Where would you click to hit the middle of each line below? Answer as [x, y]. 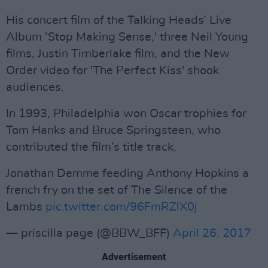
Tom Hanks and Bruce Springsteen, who [113, 130]
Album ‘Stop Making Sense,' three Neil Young [127, 37]
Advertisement [134, 257]
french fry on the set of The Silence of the [117, 190]
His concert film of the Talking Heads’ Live [119, 20]
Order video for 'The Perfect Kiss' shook [112, 71]
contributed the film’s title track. [91, 147]
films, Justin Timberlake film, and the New [118, 54]
